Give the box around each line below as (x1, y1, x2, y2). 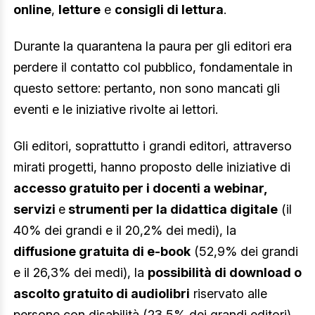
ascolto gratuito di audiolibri (13, 285, 190, 301)
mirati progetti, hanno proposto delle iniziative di (13, 159, 290, 174)
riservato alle (190, 285, 267, 301)
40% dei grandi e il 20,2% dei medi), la (13, 222, 236, 238)
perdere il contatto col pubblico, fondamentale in (13, 60, 292, 75)
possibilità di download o (148, 264, 302, 280)
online (13, 2, 51, 18)
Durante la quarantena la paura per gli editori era (13, 39, 292, 53)
